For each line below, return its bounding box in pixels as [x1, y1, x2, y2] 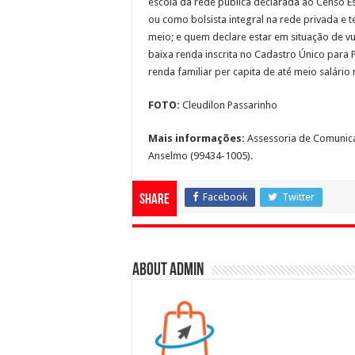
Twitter [282, 190, 315, 203]
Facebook [203, 190, 247, 203]
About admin [132, 261, 204, 280]
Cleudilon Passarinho [180, 98, 277, 111]
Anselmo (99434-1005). [148, 149, 253, 162]
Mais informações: [148, 132, 245, 144]
